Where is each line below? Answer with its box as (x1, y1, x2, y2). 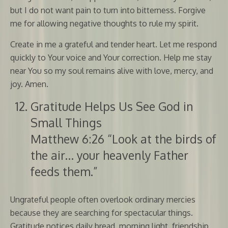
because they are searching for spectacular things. (10, 207, 193, 218)
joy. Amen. (10, 78, 48, 89)
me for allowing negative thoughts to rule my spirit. (10, 18, 198, 28)
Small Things (31, 115, 102, 130)
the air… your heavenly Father (31, 147, 188, 162)
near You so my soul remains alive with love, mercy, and (10, 65, 213, 76)
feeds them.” (31, 163, 98, 179)
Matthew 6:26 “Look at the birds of (31, 131, 216, 146)
